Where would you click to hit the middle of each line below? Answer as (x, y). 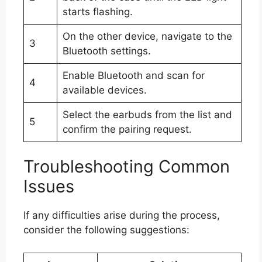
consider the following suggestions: (106, 230)
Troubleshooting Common (127, 166)
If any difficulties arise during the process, (122, 215)
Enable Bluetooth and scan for (133, 75)
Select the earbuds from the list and (147, 114)
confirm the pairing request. (127, 129)
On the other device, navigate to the (147, 36)
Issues (49, 186)
